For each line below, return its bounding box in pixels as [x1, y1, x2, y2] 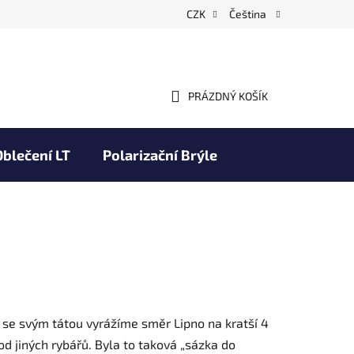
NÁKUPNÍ [170, 95, 216, 109]
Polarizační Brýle [102, 145, 217, 164]
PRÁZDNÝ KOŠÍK [188, 89, 268, 104]
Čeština [229, 7, 269, 21]
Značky [167, 199, 216, 217]
